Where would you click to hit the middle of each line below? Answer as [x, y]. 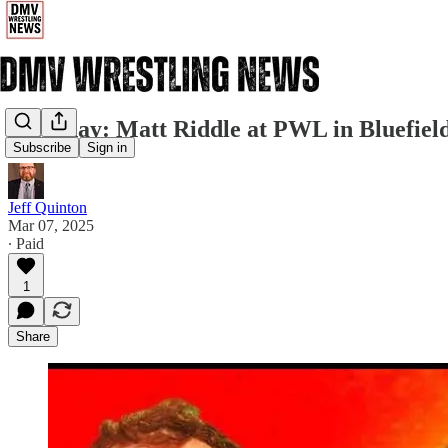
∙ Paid [26, 243]
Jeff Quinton [47, 207]
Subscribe [42, 148]
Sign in [107, 148]
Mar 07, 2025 [51, 225]
